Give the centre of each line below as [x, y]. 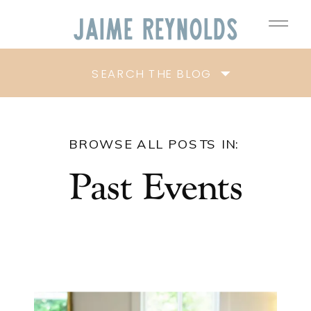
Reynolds [190, 32]
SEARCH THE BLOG [152, 73]
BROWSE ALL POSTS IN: [154, 144]
